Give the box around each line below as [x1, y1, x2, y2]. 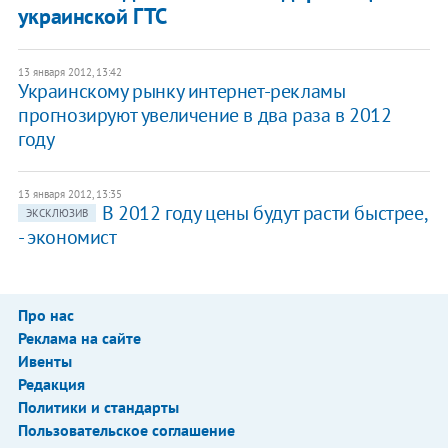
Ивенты [17, 351, 72, 372]
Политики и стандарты [17, 397, 179, 418]
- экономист [17, 224, 117, 251]
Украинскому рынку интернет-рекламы [17, 78, 346, 105]
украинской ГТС [17, 2, 167, 31]
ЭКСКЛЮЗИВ [25, 206, 88, 221]
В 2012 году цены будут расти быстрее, [101, 200, 427, 227]
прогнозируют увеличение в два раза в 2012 [17, 102, 392, 129]
